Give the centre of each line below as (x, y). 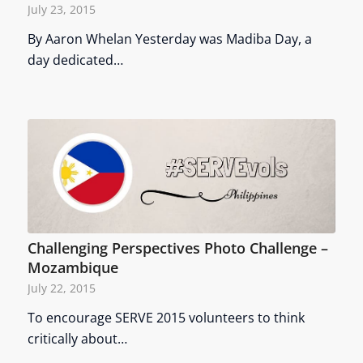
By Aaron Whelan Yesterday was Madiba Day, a (169, 39)
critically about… (77, 339)
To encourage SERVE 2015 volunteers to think (166, 318)
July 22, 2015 (61, 288)
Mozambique (73, 268)
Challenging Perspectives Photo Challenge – (177, 248)
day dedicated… (75, 60)
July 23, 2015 (61, 10)
